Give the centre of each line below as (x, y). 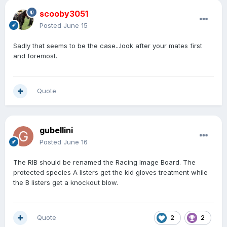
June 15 (75, 26)
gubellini (56, 130)
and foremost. (35, 56)
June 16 (75, 142)
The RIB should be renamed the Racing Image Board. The (104, 162)
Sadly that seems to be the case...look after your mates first (108, 46)
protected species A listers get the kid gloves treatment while (110, 173)
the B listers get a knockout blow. (66, 183)
